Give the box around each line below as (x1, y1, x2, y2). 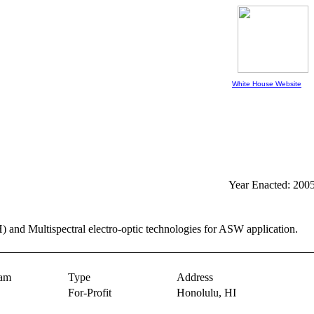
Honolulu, (176, 287, 224, 299)
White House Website (232, 80, 301, 88)
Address (176, 271, 213, 283)
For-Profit (67, 287, 111, 299)
